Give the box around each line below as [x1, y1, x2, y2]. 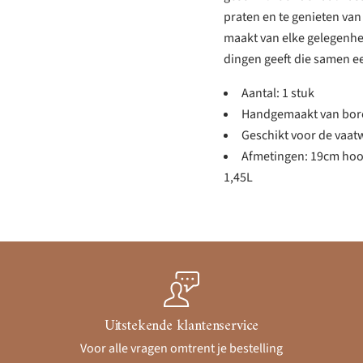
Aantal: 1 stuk [241, 84, 314, 102]
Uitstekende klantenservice [104, 314, 259, 339]
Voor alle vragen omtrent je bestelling [80, 340, 283, 357]
